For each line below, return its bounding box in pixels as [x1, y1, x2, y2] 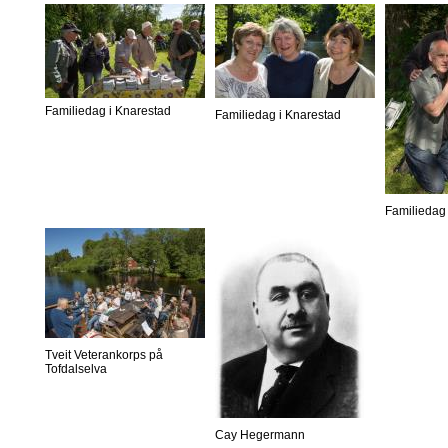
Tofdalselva [45, 362, 107, 377]
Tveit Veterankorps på [45, 348, 163, 363]
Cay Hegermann [215, 428, 305, 443]
